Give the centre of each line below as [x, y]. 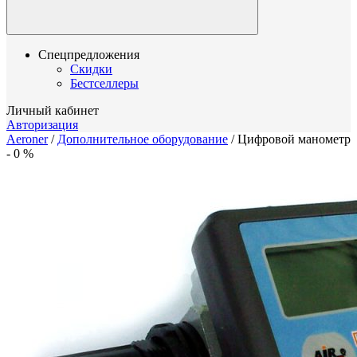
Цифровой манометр [294, 139]
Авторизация [42, 125]
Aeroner [27, 139]
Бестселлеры [104, 83]
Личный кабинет [53, 110]
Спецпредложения [89, 55]
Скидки [91, 69]
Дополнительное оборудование [143, 139]
